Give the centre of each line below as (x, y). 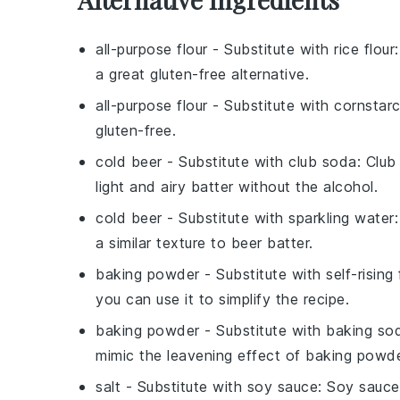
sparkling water (342, 218)
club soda (323, 162)
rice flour (364, 49)
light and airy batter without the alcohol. (237, 187)
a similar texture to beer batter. (204, 243)
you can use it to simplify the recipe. (222, 299)
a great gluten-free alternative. (202, 74)
